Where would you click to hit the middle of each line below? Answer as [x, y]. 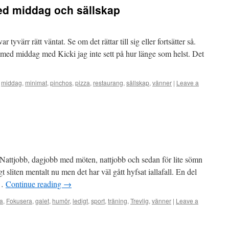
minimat [36, 83]
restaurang [108, 83]
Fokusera [19, 201]
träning [118, 201]
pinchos [61, 83]
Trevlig [140, 201]
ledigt [80, 201]
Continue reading [35, 184]
